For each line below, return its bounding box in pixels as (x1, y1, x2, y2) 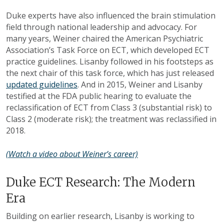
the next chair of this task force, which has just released (6, 67, 214, 79)
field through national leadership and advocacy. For (6, 21, 197, 33)
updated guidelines (6, 79, 77, 90)
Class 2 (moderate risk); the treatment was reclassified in (6, 113, 216, 125)
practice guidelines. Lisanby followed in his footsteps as (6, 56, 213, 67)
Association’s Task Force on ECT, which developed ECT (6, 44, 209, 56)
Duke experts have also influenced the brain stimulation (6, 10, 215, 21)
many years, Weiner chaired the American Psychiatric (6, 33, 203, 44)
